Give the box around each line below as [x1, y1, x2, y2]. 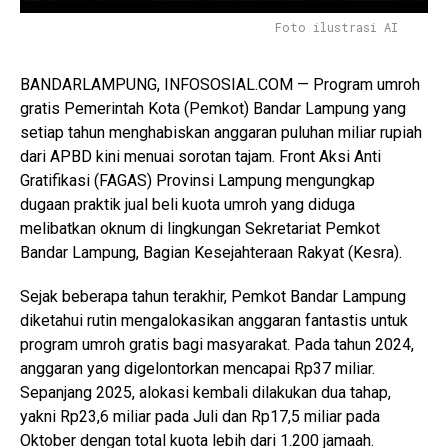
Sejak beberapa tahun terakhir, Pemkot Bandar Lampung [20, 286, 406, 306]
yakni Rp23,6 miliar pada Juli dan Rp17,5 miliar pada [20, 406, 380, 426]
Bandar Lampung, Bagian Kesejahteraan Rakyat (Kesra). [20, 242, 402, 262]
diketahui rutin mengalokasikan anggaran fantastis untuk [20, 310, 408, 330]
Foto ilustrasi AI [275, 18, 398, 35]
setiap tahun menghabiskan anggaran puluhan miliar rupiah [20, 122, 422, 142]
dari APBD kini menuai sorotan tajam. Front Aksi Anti [20, 146, 381, 166]
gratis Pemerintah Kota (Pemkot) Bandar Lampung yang [20, 98, 406, 118]
